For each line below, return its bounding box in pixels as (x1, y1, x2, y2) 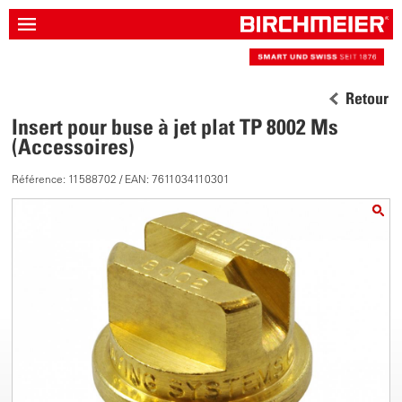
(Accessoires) (12, 134, 135, 159)
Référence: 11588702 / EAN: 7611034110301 (12, 172, 231, 186)
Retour (345, 89, 389, 108)
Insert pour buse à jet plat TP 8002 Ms (12, 114, 339, 139)
